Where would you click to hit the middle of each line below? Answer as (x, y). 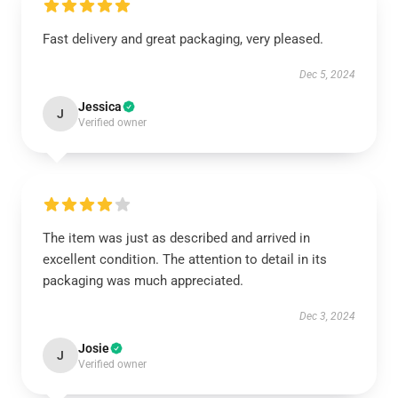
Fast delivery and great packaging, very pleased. (183, 39)
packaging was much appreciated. (143, 281)
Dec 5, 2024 (327, 75)
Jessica (100, 107)
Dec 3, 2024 (327, 316)
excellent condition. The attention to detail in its (185, 259)
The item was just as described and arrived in (176, 238)
